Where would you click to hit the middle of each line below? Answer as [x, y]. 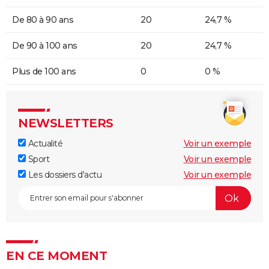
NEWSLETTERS [66, 123]
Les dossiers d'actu [64, 175]
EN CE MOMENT [56, 256]
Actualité [44, 144]
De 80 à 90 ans [43, 20]
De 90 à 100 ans [45, 46]
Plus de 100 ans [44, 72]
